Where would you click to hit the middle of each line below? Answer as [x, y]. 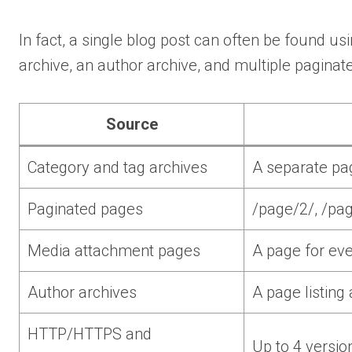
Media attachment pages [114, 250]
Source [132, 124]
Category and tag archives [117, 167]
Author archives [82, 292]
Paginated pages [85, 209]
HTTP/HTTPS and [90, 334]
